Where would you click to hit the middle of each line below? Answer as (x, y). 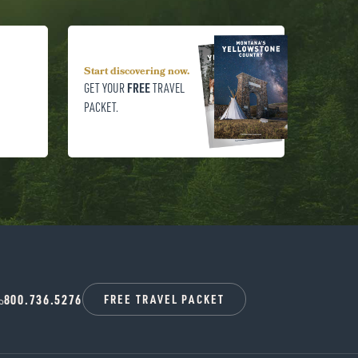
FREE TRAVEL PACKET (164, 298)
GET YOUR (105, 88)
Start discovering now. (136, 72)
